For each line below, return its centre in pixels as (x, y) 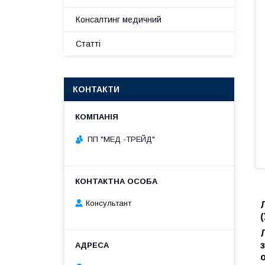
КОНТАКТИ (96, 89)
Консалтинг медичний (119, 20)
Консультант (109, 203)
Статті (88, 44)
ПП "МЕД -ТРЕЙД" (121, 139)
